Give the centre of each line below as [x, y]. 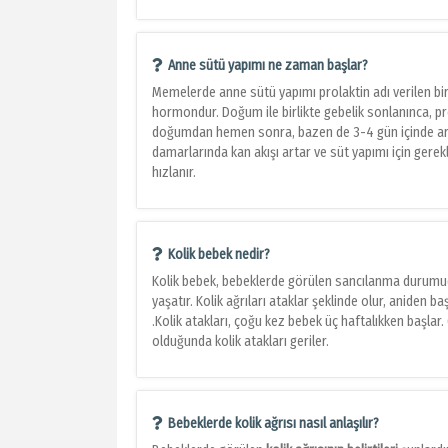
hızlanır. [175, 173]
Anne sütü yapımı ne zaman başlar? [268, 66]
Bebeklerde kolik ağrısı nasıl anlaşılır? [273, 424]
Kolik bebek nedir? [219, 255]
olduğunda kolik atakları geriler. [240, 342]
